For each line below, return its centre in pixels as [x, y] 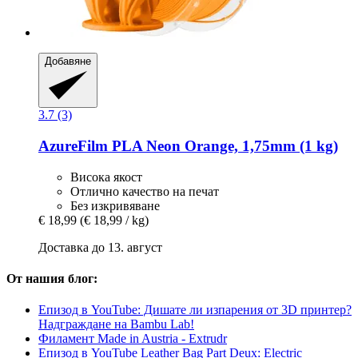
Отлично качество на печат [145, 191]
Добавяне [68, 61]
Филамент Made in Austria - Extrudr [133, 339]
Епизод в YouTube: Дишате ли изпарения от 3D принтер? [195, 310]
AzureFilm [73, 145]
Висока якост [106, 177]
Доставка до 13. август [100, 247]
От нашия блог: [52, 278]
